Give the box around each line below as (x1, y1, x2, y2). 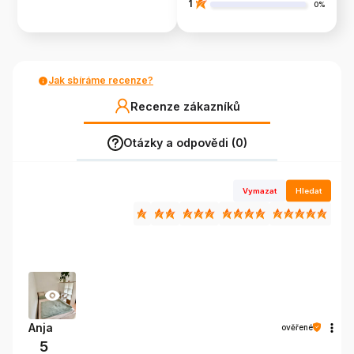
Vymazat (243, 186, 277, 195)
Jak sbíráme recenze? (48, 74, 153, 87)
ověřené (281, 322, 313, 332)
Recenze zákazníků (130, 99, 240, 113)
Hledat (296, 186, 322, 195)
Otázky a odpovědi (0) (122, 136, 247, 150)
